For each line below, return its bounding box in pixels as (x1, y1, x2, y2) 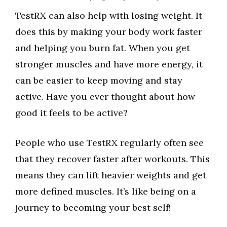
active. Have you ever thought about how (15, 91, 195, 102)
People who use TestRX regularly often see (15, 137, 204, 148)
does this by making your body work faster (15, 26, 202, 37)
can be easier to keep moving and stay (15, 74, 182, 86)
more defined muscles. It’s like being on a (15, 185, 196, 197)
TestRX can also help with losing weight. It (15, 10, 202, 21)
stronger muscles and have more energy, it (15, 58, 203, 70)
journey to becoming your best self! (15, 202, 171, 213)
